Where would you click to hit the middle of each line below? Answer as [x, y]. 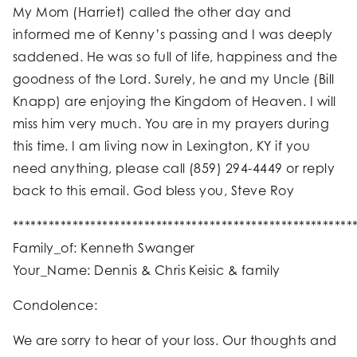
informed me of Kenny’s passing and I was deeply [173, 35]
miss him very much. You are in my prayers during [171, 124]
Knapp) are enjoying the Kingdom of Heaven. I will [175, 102]
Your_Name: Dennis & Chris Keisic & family [147, 271]
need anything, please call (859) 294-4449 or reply [174, 169]
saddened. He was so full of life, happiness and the [175, 57]
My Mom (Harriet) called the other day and [152, 12]
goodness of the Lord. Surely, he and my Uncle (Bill [174, 79]
